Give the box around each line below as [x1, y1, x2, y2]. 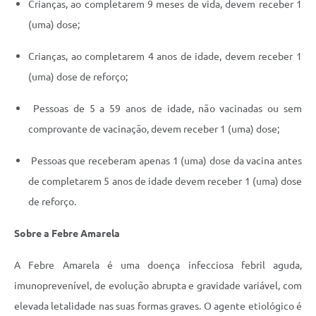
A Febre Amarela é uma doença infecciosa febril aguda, [14, 260, 302, 272]
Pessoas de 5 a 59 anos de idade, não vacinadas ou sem [28, 103, 302, 115]
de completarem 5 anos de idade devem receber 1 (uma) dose [28, 176, 302, 188]
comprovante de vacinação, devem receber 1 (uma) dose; [28, 123, 279, 135]
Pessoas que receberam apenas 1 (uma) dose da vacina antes [28, 155, 302, 167]
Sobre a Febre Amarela [14, 228, 120, 240]
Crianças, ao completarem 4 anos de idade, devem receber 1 [28, 51, 302, 63]
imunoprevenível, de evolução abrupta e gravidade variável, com [14, 280, 302, 292]
